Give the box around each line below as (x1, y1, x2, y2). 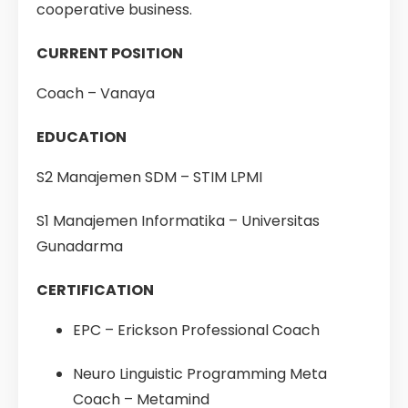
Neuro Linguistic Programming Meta (73, 363, 327, 384)
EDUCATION (36, 127, 127, 148)
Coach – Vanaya (36, 83, 155, 104)
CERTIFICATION (36, 280, 154, 301)
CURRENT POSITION (36, 43, 183, 64)
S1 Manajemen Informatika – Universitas (36, 210, 320, 231)
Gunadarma (36, 236, 123, 257)
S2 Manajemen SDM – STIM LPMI (36, 167, 262, 188)
